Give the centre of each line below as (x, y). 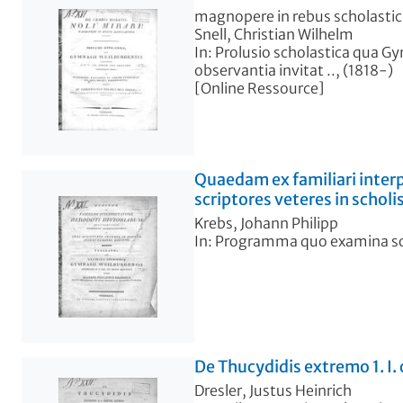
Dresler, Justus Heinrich (273, 390)
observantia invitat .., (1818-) (294, 70)
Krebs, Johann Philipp (266, 223)
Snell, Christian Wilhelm (274, 34)
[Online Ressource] (260, 88)
